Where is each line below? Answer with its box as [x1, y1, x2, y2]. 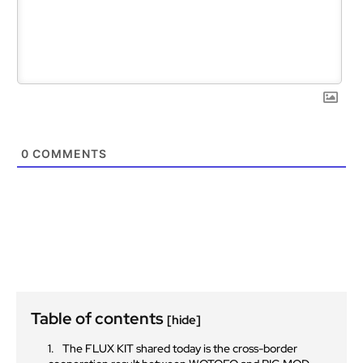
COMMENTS [29, 147, 107, 161]
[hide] [167, 312, 201, 329]
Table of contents [31, 308, 167, 330]
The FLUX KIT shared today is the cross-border [62, 341, 297, 357]
